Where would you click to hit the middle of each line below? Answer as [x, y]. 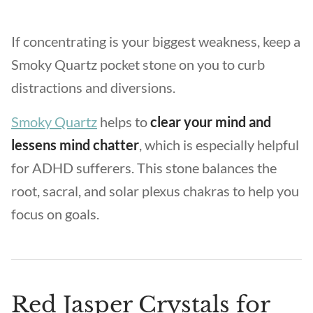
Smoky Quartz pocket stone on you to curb [138, 64]
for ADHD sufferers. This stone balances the [144, 168]
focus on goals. [57, 214]
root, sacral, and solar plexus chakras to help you [155, 191]
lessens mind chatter [75, 145]
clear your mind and [211, 122]
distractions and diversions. [95, 87]
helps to [124, 122]
